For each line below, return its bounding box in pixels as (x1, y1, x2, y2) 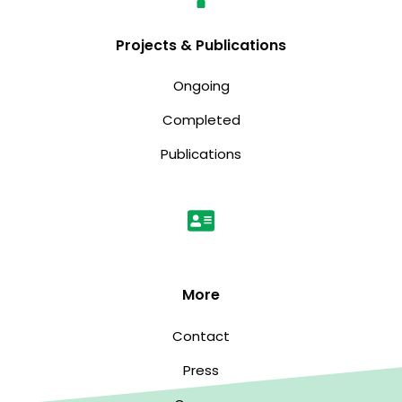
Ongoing (172, 76, 230, 96)
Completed (162, 110, 240, 130)
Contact (172, 327, 230, 346)
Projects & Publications (116, 35, 286, 57)
